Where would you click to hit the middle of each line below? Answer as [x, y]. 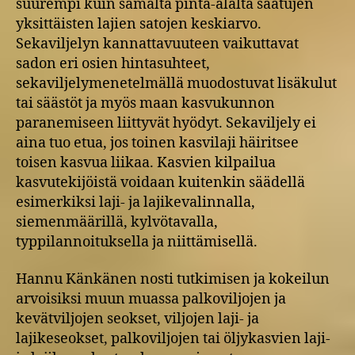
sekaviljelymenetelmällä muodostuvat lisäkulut [176, 83]
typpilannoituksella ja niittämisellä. [137, 242]
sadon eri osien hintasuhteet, [113, 63]
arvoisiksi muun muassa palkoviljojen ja [151, 299]
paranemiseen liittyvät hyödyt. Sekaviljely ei [166, 123]
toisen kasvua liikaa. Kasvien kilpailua [146, 162]
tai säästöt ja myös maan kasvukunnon [145, 103]
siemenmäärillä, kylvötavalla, [117, 222]
